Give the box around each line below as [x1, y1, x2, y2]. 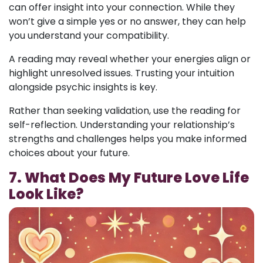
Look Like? [9, 184, 83, 204]
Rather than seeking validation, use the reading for [9, 104, 241, 117]
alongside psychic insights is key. [9, 80, 157, 94]
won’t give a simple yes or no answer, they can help [9, 15, 246, 28]
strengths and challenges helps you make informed [9, 132, 247, 146]
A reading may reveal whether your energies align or [9, 52, 251, 66]
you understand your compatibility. [9, 29, 169, 42]
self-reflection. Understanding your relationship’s [9, 118, 235, 131]
